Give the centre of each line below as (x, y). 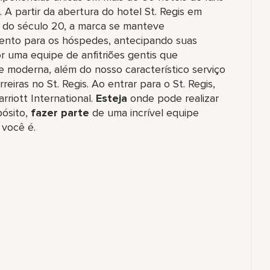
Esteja (111, 98)
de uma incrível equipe (144, 113)
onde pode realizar (173, 98)
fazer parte (60, 113)
